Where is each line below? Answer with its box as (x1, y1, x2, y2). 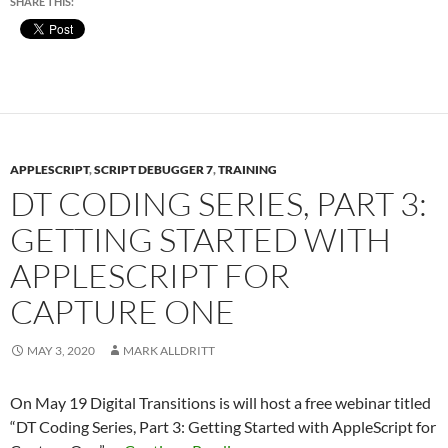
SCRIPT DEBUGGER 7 (94, 162, 213, 177)
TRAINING (218, 162, 277, 177)
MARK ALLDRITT (123, 343, 215, 358)
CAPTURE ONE (10, 291, 235, 332)
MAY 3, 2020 (27, 343, 95, 358)
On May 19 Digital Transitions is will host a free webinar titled (10, 393, 431, 412)
